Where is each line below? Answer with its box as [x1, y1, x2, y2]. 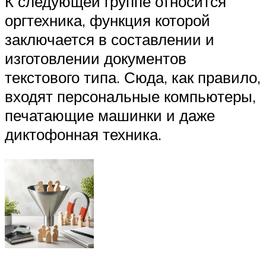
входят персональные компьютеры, [5, 87, 256, 106]
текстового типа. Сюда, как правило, [5, 68, 261, 87]
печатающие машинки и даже [5, 106, 215, 125]
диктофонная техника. [5, 125, 161, 144]
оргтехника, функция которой [5, 11, 210, 30]
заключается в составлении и [5, 30, 214, 49]
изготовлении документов [5, 49, 186, 68]
